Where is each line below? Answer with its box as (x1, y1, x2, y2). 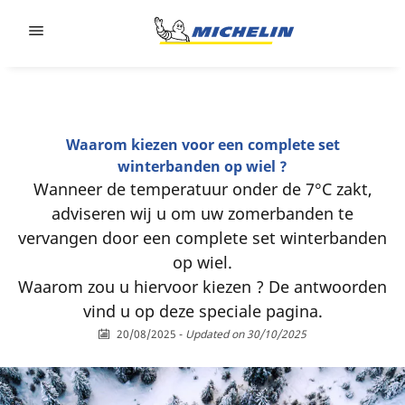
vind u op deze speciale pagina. (82, 300, 323, 322)
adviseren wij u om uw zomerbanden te (52, 202, 353, 224)
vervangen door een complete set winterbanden (18, 227, 387, 249)
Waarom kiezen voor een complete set (65, 135, 340, 155)
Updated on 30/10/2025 (185, 326, 306, 342)
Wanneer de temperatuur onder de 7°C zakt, (33, 178, 372, 200)
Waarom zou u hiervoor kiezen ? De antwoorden (18, 276, 387, 297)
